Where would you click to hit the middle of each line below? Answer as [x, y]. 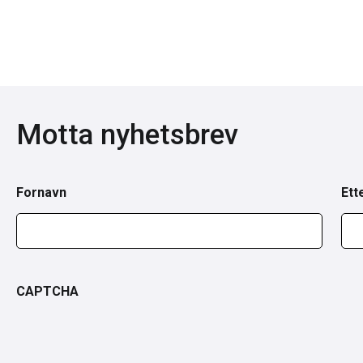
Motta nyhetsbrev [127, 135]
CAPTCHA [47, 291]
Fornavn [41, 192]
